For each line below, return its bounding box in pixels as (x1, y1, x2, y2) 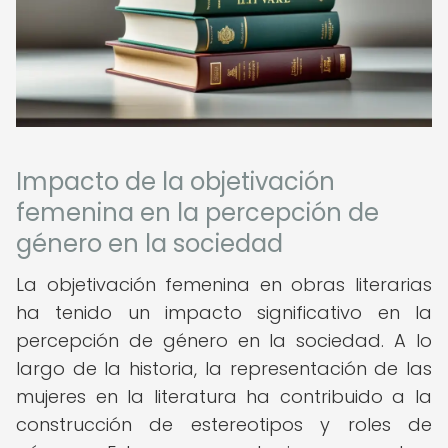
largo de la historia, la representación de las (16, 356, 432, 381)
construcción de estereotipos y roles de (16, 412, 432, 437)
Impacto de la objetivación (16, 165, 335, 198)
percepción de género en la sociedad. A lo (16, 328, 432, 353)
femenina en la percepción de (16, 196, 379, 229)
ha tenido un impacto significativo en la (16, 300, 432, 325)
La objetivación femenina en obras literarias (16, 272, 432, 297)
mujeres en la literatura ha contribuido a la (16, 384, 432, 409)
